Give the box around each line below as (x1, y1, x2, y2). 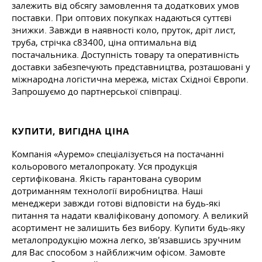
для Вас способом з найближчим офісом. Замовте (12, 246, 225, 258)
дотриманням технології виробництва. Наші (12, 185, 203, 197)
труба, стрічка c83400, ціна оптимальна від (12, 36, 196, 49)
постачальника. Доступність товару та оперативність (12, 49, 239, 61)
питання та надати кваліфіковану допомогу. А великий (12, 209, 249, 222)
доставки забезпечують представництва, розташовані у (12, 61, 250, 73)
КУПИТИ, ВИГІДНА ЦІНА (12, 125, 129, 138)
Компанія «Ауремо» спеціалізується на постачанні (12, 148, 224, 160)
